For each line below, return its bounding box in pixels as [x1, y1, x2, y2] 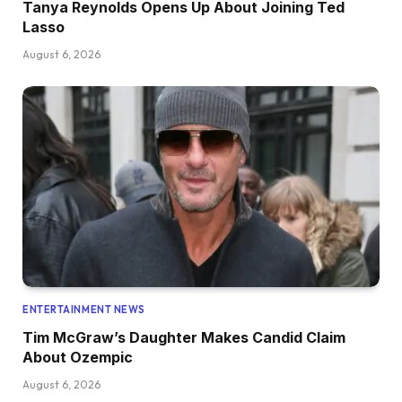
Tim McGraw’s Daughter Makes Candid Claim [22, 328, 345, 347]
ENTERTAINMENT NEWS [22, 303, 145, 317]
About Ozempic [22, 348, 133, 367]
